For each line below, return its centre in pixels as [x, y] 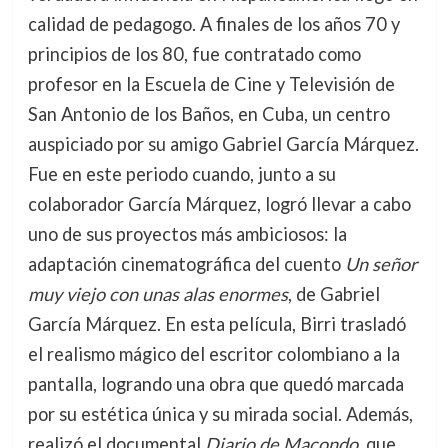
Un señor [380, 264]
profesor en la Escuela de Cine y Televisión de [211, 84]
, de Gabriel [333, 294]
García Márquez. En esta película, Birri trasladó [216, 324]
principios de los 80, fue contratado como [194, 54]
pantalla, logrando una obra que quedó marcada [215, 384]
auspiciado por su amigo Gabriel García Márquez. [223, 144]
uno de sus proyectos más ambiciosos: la [187, 234]
